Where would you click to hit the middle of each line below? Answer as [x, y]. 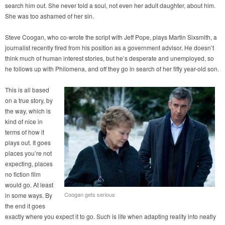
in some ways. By [29, 195]
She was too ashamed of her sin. [49, 16]
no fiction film [23, 174]
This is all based [27, 90]
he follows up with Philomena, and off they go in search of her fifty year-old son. [112, 69]
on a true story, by [29, 100]
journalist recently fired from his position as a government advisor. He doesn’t [109, 48]
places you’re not [28, 153]
